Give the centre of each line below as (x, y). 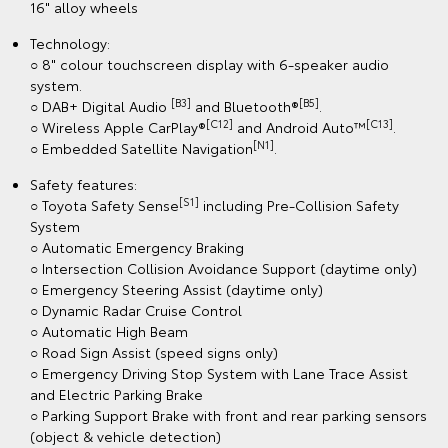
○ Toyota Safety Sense (104, 205)
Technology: (70, 43)
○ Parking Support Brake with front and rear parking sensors (228, 415)
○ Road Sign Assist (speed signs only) (154, 352)
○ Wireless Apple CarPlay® (118, 127)
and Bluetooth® (245, 106)
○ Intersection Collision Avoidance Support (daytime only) (223, 268)
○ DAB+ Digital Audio (100, 106)
